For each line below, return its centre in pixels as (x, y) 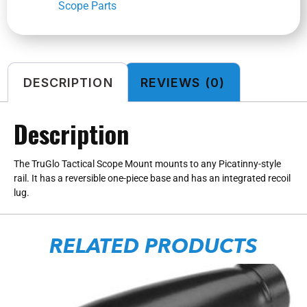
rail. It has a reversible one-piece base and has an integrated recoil (152, 178)
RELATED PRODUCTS (153, 246)
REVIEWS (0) (182, 82)
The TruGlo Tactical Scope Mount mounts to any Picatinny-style (147, 163)
